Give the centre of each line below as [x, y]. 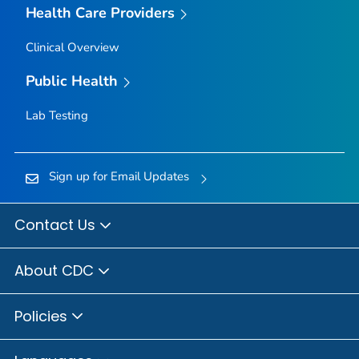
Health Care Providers [100, 13]
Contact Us [57, 225]
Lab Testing [56, 115]
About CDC [56, 270]
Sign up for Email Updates [119, 176]
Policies [43, 316]
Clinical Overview [72, 48]
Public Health [72, 81]
